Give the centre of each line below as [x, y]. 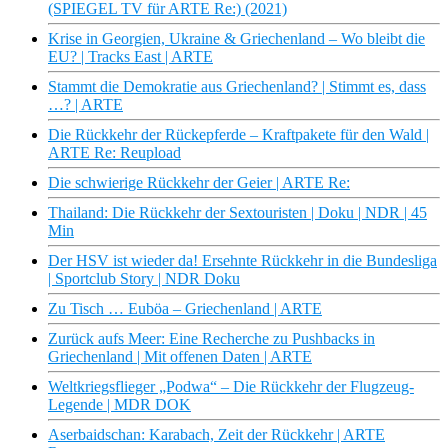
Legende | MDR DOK [119, 405]
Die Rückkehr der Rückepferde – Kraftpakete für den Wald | [238, 135]
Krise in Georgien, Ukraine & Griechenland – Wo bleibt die [236, 39]
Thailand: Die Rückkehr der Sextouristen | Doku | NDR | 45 [237, 213]
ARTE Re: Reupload [114, 153]
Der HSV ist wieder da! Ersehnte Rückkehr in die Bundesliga [242, 261]
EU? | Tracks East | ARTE [130, 57]
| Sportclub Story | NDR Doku [144, 279]
